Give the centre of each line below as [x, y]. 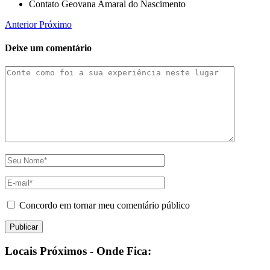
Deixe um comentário [48, 48]
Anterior [22, 24]
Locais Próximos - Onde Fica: [78, 251]
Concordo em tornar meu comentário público [105, 206]
